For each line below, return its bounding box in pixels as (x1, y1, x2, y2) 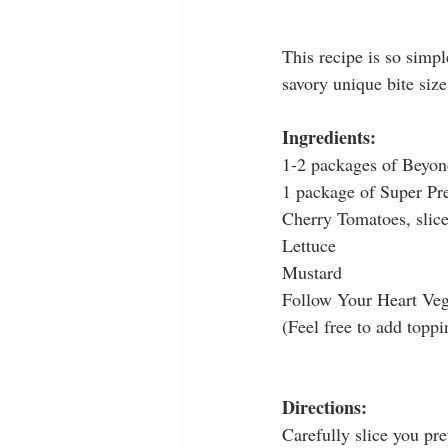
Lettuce (282, 233, 336, 258)
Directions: (282, 394, 367, 421)
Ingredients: (282, 124, 376, 151)
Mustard (282, 260, 342, 285)
